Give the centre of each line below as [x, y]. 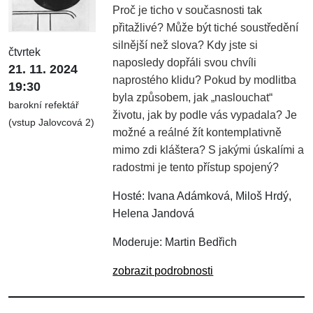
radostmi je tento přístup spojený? [196, 167]
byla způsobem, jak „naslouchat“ [193, 97]
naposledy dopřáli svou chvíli [185, 62]
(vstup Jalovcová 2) [51, 123]
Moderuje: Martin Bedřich [175, 242]
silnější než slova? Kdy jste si [185, 45]
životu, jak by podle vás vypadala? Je [205, 115]
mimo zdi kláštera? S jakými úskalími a [209, 150]
